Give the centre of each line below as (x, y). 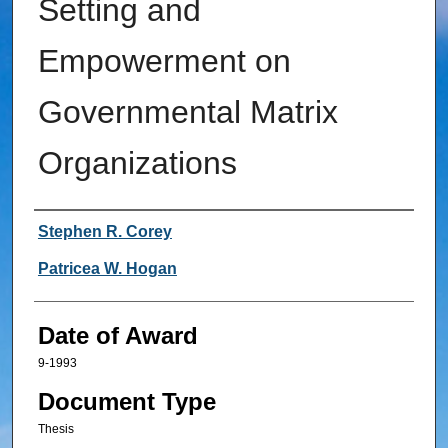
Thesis (55, 428)
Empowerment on (164, 61)
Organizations (137, 163)
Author (68, 233)
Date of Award (117, 336)
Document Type (126, 401)
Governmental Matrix (187, 112)
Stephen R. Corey (104, 232)
